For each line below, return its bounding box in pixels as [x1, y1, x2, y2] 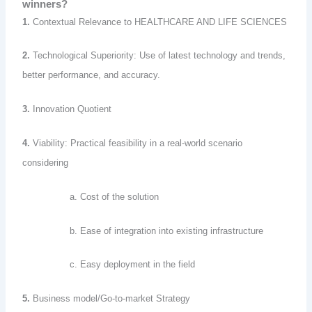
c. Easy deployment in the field [22, 259, 196, 270]
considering [22, 157, 72, 168]
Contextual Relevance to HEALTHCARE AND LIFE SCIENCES [30, 16, 288, 27]
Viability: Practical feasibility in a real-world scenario [30, 137, 243, 148]
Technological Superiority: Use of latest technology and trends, [30, 50, 286, 61]
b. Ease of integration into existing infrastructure [22, 225, 267, 236]
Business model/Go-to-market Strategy [30, 293, 191, 304]
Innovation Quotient [30, 104, 112, 115]
